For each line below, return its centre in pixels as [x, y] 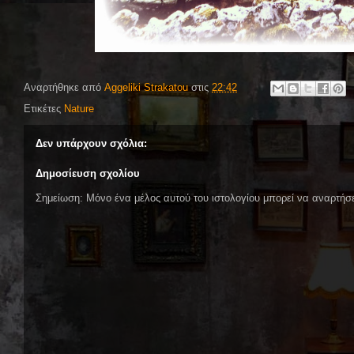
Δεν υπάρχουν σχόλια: [91, 143]
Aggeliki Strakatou [146, 88]
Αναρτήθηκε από [64, 88]
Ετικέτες [44, 109]
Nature [79, 109]
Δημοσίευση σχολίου [88, 173]
